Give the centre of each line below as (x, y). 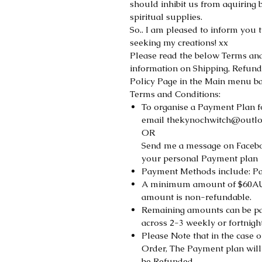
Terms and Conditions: (175, 94)
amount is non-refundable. (196, 197)
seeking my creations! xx (179, 42)
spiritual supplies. (166, 17)
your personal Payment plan (200, 158)
